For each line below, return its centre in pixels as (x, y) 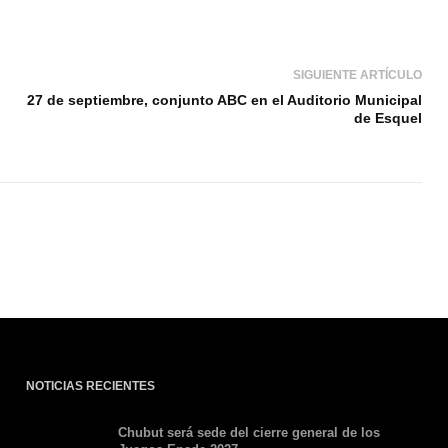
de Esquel (388, 118)
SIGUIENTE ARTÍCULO (358, 75)
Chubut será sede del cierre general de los (248, 432)
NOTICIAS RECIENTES (90, 386)
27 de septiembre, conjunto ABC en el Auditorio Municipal (225, 100)
